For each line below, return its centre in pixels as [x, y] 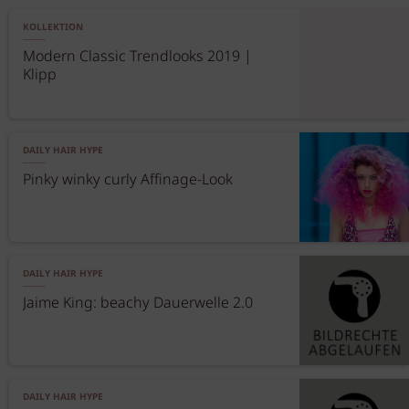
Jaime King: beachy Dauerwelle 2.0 [138, 304]
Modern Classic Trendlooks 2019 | [137, 57]
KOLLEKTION [53, 27]
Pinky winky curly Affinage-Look [128, 180]
